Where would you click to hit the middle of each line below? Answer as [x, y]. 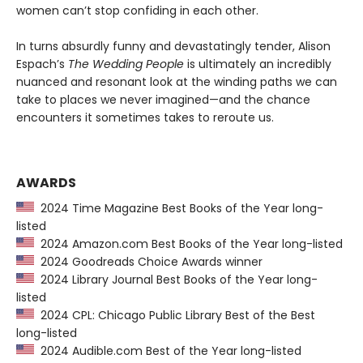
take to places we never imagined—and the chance [163, 100]
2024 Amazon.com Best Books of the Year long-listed [188, 244]
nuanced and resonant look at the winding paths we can [177, 82]
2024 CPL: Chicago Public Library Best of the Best [175, 316]
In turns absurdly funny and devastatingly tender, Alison [173, 47]
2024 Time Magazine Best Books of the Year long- [179, 209]
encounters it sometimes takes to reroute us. [145, 118]
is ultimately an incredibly [258, 64]
